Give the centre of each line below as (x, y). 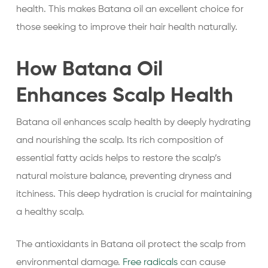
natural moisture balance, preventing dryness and (124, 176)
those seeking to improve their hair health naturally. (127, 28)
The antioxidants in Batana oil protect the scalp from (131, 245)
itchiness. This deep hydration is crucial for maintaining (134, 194)
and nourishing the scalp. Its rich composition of (119, 141)
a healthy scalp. (50, 212)
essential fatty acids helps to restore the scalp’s (118, 159)
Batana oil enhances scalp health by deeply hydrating (133, 123)
